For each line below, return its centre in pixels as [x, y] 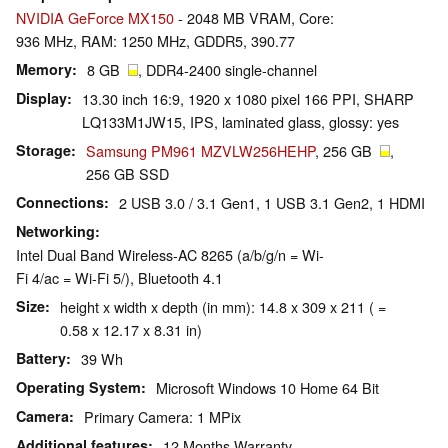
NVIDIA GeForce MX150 [95, 18]
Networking [55, 231]
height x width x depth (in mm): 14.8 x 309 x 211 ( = [223, 307]
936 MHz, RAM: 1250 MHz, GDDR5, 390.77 [155, 41]
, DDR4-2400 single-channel [227, 70]
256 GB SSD [127, 174]
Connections [60, 202]
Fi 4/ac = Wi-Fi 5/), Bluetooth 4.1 [119, 278]
